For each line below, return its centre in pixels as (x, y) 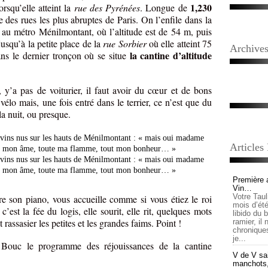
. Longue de (165, 8)
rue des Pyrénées (107, 8)
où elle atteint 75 (179, 44)
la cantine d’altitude (170, 56)
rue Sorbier (125, 44)
